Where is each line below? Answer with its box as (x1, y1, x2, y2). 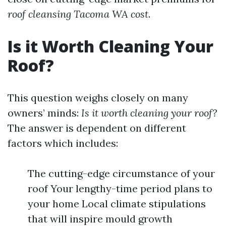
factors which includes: (8, 137, 118, 150)
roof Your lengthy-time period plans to (28, 182, 212, 195)
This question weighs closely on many (8, 91, 188, 104)
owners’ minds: (8, 106, 81, 120)
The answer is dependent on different (8, 122, 186, 135)
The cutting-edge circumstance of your (28, 167, 215, 180)
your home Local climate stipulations (28, 197, 206, 210)
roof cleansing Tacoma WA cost (8, 8, 148, 21)
